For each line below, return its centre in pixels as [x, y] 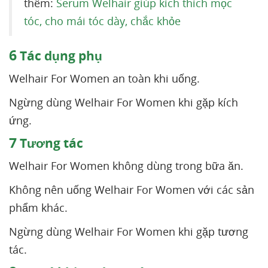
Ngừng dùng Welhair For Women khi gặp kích [124, 102]
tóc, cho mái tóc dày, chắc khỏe [102, 21]
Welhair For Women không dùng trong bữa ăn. [126, 166]
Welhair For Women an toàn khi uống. [104, 78]
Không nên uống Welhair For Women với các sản [132, 190]
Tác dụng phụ [60, 56]
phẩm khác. [38, 208]
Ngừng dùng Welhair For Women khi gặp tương [129, 232]
